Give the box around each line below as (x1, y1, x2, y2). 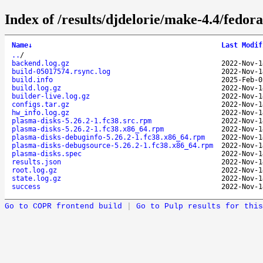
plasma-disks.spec (12, 149, 82, 158)
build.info (12, 75, 53, 84)
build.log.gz (12, 83, 61, 92)
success (12, 182, 41, 191)
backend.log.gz (12, 59, 69, 68)
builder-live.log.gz (12, 92, 90, 100)
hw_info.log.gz (12, 108, 69, 117)
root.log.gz (12, 166, 57, 174)
